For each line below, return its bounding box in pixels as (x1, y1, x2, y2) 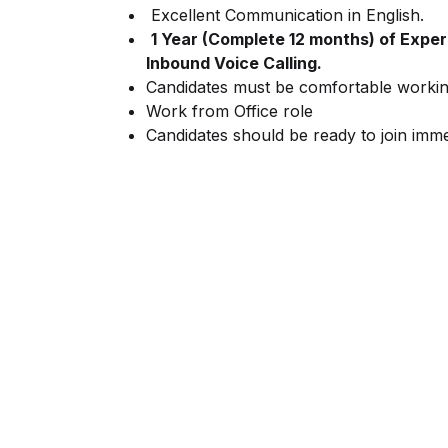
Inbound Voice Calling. (146, 53, 322, 73)
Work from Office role (146, 101, 313, 121)
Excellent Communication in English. (146, 5, 424, 25)
